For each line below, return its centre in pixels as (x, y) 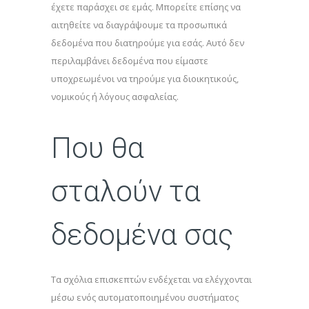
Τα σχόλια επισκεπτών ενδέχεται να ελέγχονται (151, 279)
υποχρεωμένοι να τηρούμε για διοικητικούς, (145, 79)
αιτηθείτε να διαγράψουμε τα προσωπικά (139, 25)
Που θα (98, 148)
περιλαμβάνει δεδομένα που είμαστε (130, 61)
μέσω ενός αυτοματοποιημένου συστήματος (145, 297)
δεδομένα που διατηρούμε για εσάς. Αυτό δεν (148, 43)
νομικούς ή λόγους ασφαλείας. (115, 97)
